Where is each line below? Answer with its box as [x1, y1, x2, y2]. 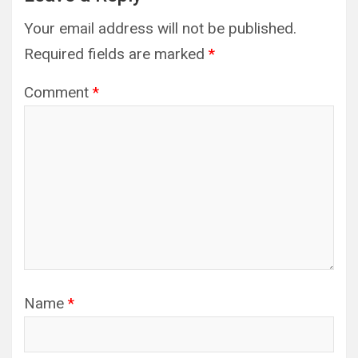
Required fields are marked [24, 44, 209, 63]
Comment [24, 82, 93, 101]
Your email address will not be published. [24, 18, 296, 38]
